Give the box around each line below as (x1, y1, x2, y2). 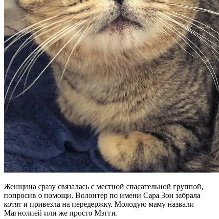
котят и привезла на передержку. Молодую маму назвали (4, 199, 194, 208)
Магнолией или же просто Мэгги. (4, 208, 118, 217)
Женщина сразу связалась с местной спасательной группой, (4, 182, 203, 191)
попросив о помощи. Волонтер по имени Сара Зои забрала (4, 191, 200, 199)
